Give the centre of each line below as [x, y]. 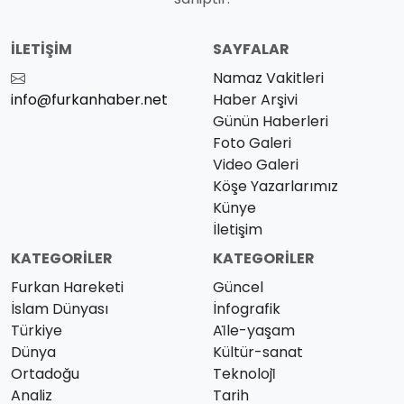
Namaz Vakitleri [268, 78]
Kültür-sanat [258, 352]
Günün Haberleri [271, 121]
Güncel [238, 287]
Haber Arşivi [255, 99]
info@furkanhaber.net [89, 99]
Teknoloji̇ [244, 373]
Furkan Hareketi [67, 287]
